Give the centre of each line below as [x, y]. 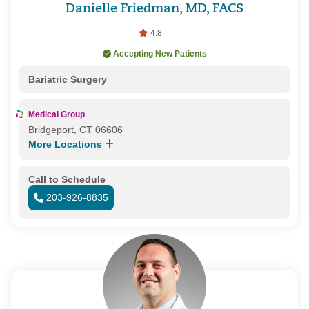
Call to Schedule [67, 180]
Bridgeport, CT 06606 [75, 130]
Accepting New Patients [160, 54]
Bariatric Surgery [67, 80]
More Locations [66, 144]
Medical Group [56, 115]
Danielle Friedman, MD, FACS [154, 9]
